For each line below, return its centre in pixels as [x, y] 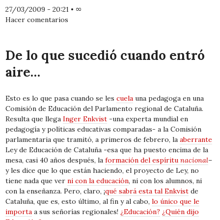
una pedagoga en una [169, 98]
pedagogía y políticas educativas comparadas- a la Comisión [104, 129]
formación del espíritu [143, 160]
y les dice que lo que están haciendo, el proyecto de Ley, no [102, 171]
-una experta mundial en [148, 119]
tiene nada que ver [37, 181]
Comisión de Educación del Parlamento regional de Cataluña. [105, 109]
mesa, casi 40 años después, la [55, 160]
